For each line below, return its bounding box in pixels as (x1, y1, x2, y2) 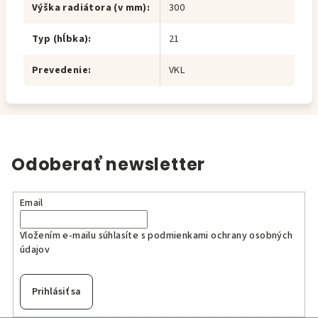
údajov (19, 242, 50, 257)
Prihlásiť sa (31, 284, 81, 299)
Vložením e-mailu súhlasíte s (19, 228, 148, 243)
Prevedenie (32, 63, 89, 77)
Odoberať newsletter (11, 153, 206, 176)
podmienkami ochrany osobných (148, 228, 293, 243)
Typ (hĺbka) (32, 32, 89, 46)
